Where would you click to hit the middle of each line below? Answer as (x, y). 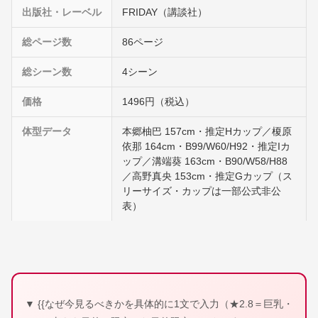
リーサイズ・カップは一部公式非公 (202, 191)
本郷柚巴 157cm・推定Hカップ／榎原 (207, 132)
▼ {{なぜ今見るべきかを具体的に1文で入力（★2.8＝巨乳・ (159, 304)
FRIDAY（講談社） (165, 12)
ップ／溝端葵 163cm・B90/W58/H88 (205, 161)
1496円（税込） (158, 102)
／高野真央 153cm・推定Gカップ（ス (207, 176)
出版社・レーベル (62, 12)
